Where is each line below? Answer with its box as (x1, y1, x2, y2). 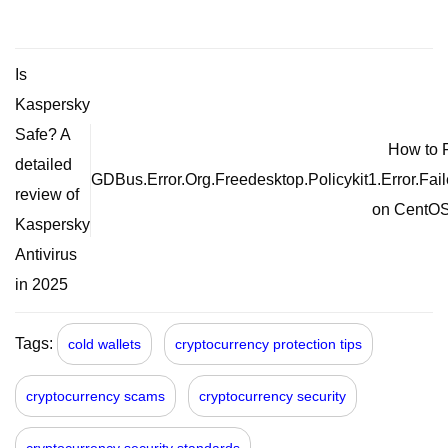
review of (15, 186, 79, 204)
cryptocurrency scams (26, 387, 165, 404)
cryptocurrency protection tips (175, 335, 362, 352)
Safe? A (15, 126, 70, 144)
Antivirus (15, 246, 77, 264)
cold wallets (68, 335, 141, 352)
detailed (15, 156, 72, 174)
